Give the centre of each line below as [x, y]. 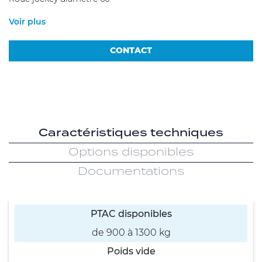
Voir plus [27, 21]
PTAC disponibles [131, 214]
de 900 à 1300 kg [131, 233]
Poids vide [131, 251]
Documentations [131, 172]
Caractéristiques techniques [131, 133]
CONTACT [131, 51]
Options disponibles [131, 153]
